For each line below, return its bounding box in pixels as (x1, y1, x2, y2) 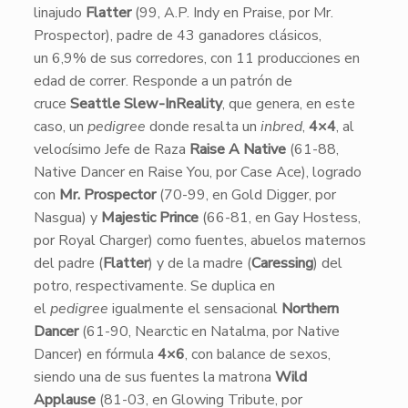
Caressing (250, 253, 313, 273)
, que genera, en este (221, 94, 355, 114)
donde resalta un (145, 117, 260, 137)
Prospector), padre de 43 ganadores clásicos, (33, 25, 321, 46)
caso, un (33, 117, 87, 137)
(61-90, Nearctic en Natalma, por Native (77, 321, 340, 342)
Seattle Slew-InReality (69, 94, 222, 114)
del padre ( (33, 253, 103, 273)
